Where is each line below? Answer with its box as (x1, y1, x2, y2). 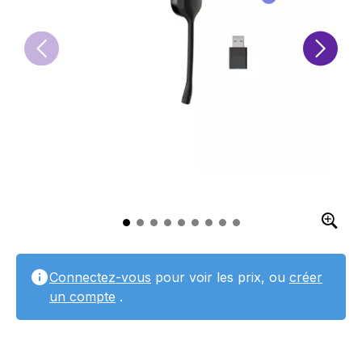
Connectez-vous (49, 269, 151, 285)
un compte (49, 288, 116, 305)
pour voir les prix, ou (151, 269, 289, 285)
